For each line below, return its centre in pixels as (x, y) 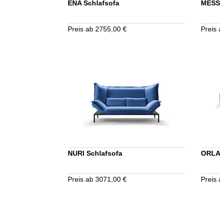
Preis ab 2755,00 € (97, 29)
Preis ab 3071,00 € (97, 179)
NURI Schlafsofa (95, 153)
